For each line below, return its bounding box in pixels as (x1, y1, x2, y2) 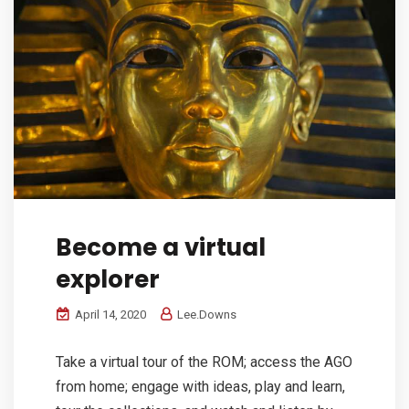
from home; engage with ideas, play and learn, (56, 377, 345, 395)
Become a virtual (56, 230, 266, 264)
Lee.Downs (174, 307, 236, 321)
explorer (56, 262, 160, 296)
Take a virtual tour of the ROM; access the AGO (56, 352, 352, 371)
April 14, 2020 (72, 307, 146, 321)
